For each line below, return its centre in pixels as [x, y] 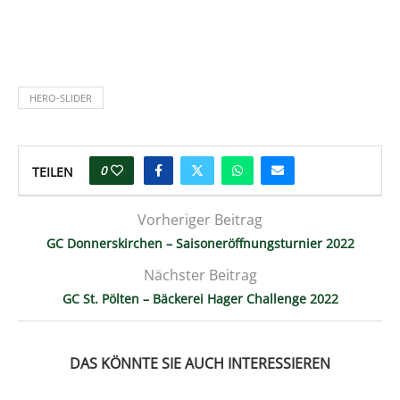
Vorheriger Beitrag [200, 219]
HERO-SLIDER [61, 97]
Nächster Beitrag [200, 275]
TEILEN [53, 172]
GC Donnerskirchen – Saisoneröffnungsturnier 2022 [200, 243]
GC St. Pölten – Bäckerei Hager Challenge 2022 [200, 298]
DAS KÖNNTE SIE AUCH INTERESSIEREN [200, 363]
